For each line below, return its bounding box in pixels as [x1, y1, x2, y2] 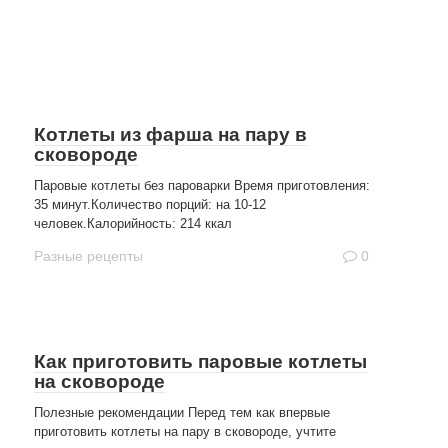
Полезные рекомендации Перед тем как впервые [34, 405, 330, 420]
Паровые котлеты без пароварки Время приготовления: [34, 178, 370, 193]
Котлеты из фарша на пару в [34, 124, 307, 145]
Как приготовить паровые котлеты [34, 351, 367, 372]
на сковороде [34, 371, 165, 392]
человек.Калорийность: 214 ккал [34, 216, 232, 231]
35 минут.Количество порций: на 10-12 [34, 197, 266, 212]
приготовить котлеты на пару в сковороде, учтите [34, 424, 336, 439]
